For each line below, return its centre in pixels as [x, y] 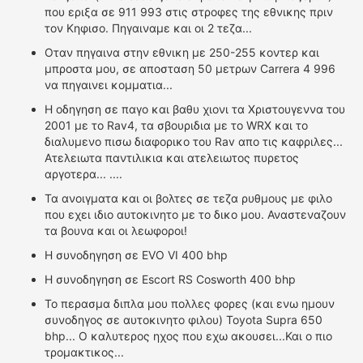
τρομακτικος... [84, 352]
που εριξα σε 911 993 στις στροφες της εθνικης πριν [189, 12]
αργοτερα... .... [83, 174]
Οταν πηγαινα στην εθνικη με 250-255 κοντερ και [182, 52]
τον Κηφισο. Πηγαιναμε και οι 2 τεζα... [148, 28]
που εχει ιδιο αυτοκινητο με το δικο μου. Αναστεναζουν [195, 214]
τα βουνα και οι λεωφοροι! [116, 231]
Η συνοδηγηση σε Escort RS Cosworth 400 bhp [170, 279]
